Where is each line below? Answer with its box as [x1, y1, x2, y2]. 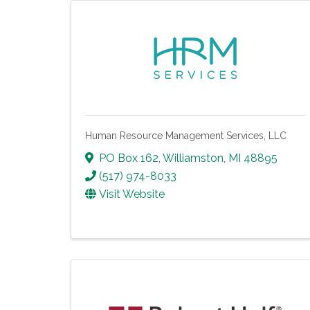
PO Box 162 [99, 151, 158, 165]
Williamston [163, 151, 224, 165]
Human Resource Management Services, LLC [85, 129, 286, 141]
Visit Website [99, 187, 165, 201]
